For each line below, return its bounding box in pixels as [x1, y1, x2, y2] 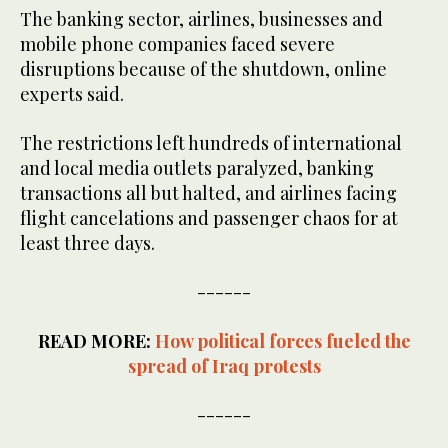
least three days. [20, 231, 155, 256]
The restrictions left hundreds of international [20, 131, 402, 156]
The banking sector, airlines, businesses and [20, 7, 383, 32]
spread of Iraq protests [127, 354, 321, 379]
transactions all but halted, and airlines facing [20, 181, 397, 206]
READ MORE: [37, 329, 155, 354]
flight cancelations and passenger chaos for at [20, 206, 398, 231]
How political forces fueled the [154, 329, 411, 354]
